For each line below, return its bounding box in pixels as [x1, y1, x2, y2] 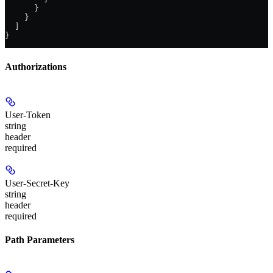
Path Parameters [5, 235, 74, 246]
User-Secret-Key [5, 177, 69, 188]
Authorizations [5, 61, 66, 72]
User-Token [5, 109, 51, 120]
